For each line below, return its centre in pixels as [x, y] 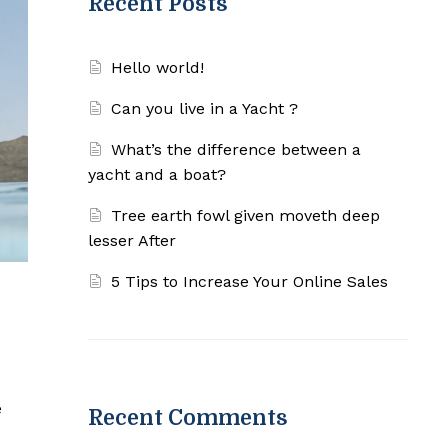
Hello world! [158, 68]
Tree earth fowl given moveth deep [246, 216]
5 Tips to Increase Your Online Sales [250, 282]
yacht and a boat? [157, 175]
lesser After [132, 241]
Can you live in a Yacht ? [205, 109]
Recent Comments [188, 418]
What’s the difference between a [236, 150]
